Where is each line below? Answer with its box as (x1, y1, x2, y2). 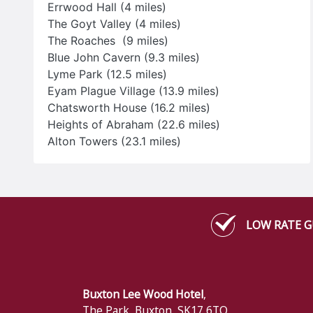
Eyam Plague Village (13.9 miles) (48, 84, 219, 98)
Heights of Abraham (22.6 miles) (48, 117, 224, 131)
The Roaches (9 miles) (48, 34, 168, 48)
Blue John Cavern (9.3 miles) (48, 50, 200, 64)
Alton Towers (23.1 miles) (48, 134, 181, 148)
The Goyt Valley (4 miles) (48, 17, 181, 31)
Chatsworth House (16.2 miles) (48, 101, 210, 115)
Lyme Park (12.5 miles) (48, 67, 167, 81)
